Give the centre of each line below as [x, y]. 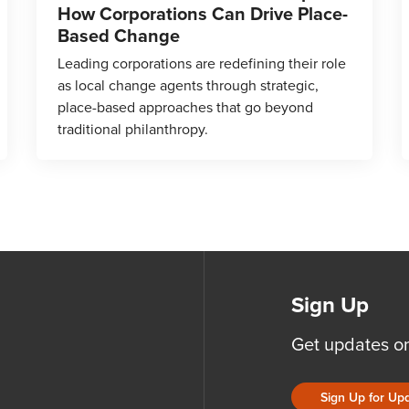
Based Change [119, 35]
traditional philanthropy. [133, 129]
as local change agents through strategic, [188, 85]
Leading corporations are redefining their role [202, 63]
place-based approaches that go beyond [185, 107]
